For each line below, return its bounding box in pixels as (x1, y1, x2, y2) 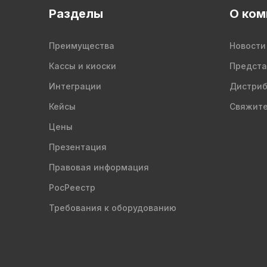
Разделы (49, 7, 103, 21)
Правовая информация (49, 162, 149, 173)
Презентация (49, 142, 107, 153)
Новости (229, 41, 266, 51)
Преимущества (49, 41, 114, 51)
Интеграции (49, 81, 101, 92)
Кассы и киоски (49, 61, 116, 72)
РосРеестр (49, 182, 95, 193)
